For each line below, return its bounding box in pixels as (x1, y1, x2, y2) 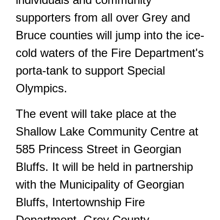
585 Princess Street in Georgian (16, 142, 181, 156)
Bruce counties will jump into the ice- (16, 28, 204, 42)
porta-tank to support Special (16, 64, 165, 78)
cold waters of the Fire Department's (16, 46, 204, 60)
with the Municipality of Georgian (16, 178, 184, 192)
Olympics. (16, 82, 67, 95)
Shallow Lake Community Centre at (16, 125, 198, 138)
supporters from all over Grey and (16, 11, 190, 25)
